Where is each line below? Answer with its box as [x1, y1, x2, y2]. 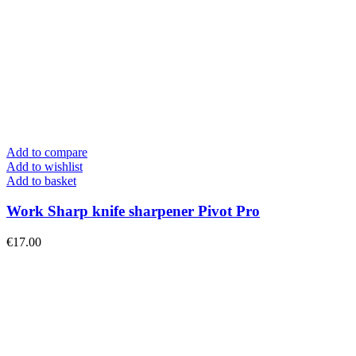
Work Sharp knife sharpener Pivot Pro [6, 203, 260, 220]
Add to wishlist [6, 159, 83, 173]
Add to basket [6, 173, 76, 188]
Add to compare [6, 145, 87, 159]
